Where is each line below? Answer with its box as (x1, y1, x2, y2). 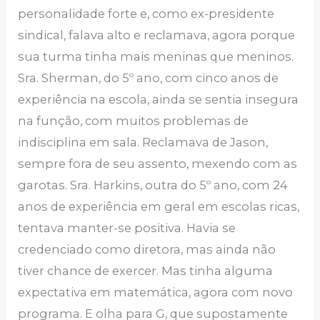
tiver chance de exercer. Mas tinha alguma (18, 263, 274, 278)
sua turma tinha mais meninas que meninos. (18, 49, 294, 64)
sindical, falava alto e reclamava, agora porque (18, 27, 296, 42)
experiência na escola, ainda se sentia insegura (18, 91, 299, 106)
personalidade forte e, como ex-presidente (18, 6, 275, 21)
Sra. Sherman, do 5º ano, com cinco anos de (18, 70, 279, 85)
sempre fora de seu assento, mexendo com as (18, 156, 298, 171)
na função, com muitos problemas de (18, 113, 249, 128)
